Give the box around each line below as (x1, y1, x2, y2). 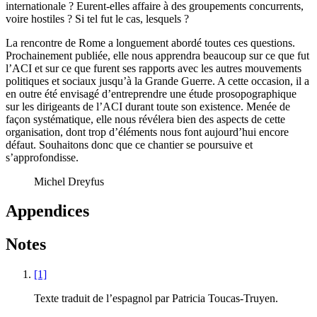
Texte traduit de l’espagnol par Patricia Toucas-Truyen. (34, 292, 278, 305)
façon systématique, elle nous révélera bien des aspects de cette (6, 113, 285, 125)
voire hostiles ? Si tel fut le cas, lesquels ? (6, 12, 189, 25)
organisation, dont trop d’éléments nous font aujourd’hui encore (6, 125, 289, 138)
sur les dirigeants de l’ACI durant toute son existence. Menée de (6, 100, 290, 113)
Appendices (6, 202, 89, 221)
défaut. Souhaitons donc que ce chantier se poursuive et (6, 138, 253, 151)
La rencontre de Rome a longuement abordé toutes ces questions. (6, 36, 295, 49)
